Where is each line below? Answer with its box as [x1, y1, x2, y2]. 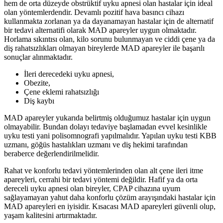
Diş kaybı [24, 97, 54, 106]
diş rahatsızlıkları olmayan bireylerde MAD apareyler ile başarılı [4, 44, 205, 53]
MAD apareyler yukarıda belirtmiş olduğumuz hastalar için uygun [4, 113, 211, 122]
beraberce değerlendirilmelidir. [4, 149, 99, 158]
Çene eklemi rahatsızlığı [24, 88, 99, 97]
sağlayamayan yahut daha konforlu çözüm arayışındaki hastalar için [4, 193, 216, 202]
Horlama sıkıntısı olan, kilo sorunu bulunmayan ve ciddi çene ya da [4, 35, 215, 44]
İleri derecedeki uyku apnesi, [24, 70, 114, 79]
